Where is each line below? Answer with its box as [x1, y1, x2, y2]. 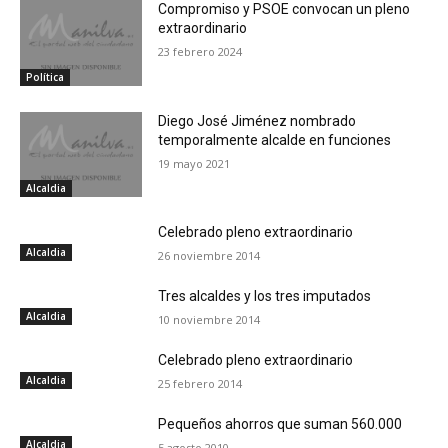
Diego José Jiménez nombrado [158, 112, 357, 129]
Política [26, 69, 64, 84]
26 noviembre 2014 [158, 248, 261, 264]
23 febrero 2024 [158, 44, 243, 60]
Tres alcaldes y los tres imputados [158, 288, 372, 305]
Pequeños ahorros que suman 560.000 [158, 416, 403, 433]
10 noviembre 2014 [158, 312, 261, 328]
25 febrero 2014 [158, 376, 243, 392]
